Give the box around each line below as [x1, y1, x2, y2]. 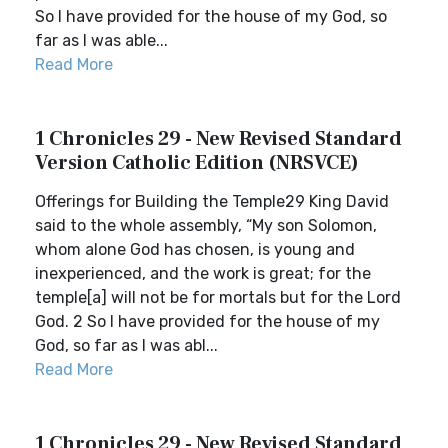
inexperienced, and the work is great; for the [35, 264, 371, 283]
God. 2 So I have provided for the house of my [35, 312, 380, 331]
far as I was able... [35, 31, 168, 50]
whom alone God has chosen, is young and [35, 240, 355, 259]
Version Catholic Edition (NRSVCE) [35, 150, 359, 176]
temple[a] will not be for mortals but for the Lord [35, 288, 401, 307]
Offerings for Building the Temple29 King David [35, 192, 389, 211]
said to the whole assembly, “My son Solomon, [35, 216, 377, 235]
